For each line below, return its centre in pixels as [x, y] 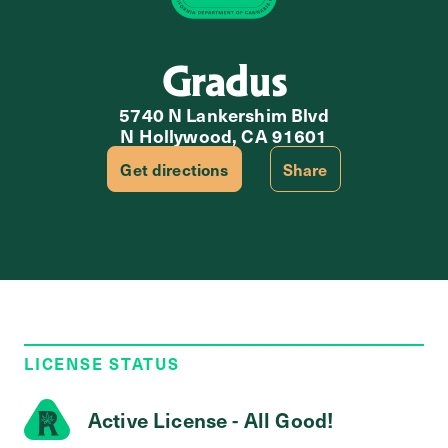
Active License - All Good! [211, 419]
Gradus [224, 81]
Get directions [174, 169]
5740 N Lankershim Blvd [224, 115]
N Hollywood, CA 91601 [224, 136]
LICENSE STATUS [102, 363]
